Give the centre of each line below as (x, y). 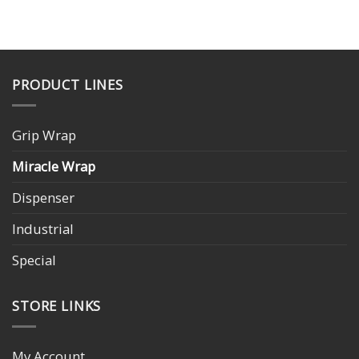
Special (34, 260)
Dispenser (43, 197)
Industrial (43, 228)
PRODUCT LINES (68, 85)
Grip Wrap (44, 135)
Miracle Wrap (54, 166)
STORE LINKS (57, 306)
